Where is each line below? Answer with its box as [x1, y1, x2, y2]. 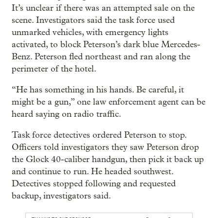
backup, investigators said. [12, 190, 111, 201]
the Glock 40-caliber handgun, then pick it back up [12, 154, 204, 164]
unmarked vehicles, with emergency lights [12, 27, 168, 37]
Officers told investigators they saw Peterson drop [12, 142, 199, 152]
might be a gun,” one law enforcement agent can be [12, 96, 205, 107]
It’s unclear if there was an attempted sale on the [12, 2, 195, 13]
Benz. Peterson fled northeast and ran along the [12, 51, 190, 62]
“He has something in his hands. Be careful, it [12, 84, 184, 95]
